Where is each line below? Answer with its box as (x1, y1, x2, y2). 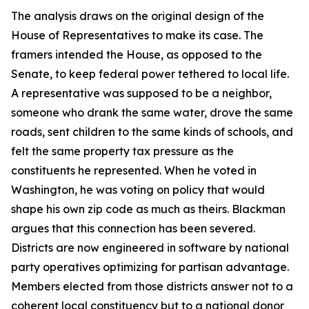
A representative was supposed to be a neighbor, (11, 86, 272, 101)
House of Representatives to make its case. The (11, 28, 263, 43)
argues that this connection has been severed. (11, 221, 255, 236)
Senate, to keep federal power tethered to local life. (11, 67, 289, 81)
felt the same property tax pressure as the (11, 144, 234, 159)
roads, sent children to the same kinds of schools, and (11, 125, 293, 139)
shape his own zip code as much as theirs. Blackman (11, 202, 286, 217)
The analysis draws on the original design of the (11, 9, 264, 23)
